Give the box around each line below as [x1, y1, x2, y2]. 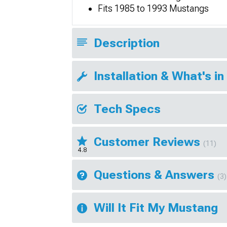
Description [94, 35, 160, 50]
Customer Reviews [94, 134, 203, 149]
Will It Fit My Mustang [94, 200, 218, 215]
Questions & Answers [94, 167, 217, 182]
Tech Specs [94, 101, 161, 116]
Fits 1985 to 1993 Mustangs [98, 3, 209, 14]
